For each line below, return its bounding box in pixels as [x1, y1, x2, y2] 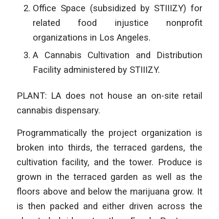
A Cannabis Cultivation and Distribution [32, 50, 203, 61]
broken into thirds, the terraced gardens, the [16, 142, 203, 153]
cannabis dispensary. [16, 105, 103, 116]
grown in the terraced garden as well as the [16, 171, 203, 182]
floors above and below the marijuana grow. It [16, 186, 203, 197]
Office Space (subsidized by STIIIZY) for [32, 3, 203, 14]
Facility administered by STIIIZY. [32, 65, 160, 75]
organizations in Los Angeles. [32, 32, 151, 43]
